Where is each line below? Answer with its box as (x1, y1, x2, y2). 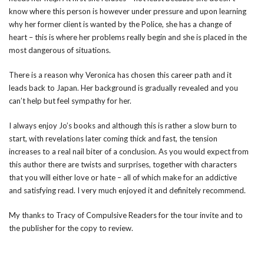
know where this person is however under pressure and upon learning (9, 6, 246, 16)
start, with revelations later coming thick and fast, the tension (9, 134, 217, 143)
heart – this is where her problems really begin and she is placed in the (9, 32, 247, 42)
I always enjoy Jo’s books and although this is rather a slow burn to (9, 121, 237, 130)
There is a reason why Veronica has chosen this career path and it (9, 70, 232, 80)
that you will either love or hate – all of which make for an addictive (9, 173, 237, 182)
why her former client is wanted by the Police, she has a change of (9, 19, 232, 29)
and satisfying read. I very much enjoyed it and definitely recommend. (9, 186, 247, 195)
